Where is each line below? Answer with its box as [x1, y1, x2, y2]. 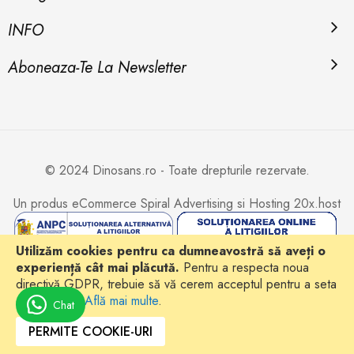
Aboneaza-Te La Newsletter [8, 56, 186, 79]
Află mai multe [85, 292, 158, 310]
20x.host [294, 194, 341, 213]
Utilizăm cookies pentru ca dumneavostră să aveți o [16, 242, 326, 260]
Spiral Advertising [141, 194, 233, 213]
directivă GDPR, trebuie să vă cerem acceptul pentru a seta [16, 275, 337, 293]
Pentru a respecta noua [183, 258, 309, 277]
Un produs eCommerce [13, 194, 141, 213]
